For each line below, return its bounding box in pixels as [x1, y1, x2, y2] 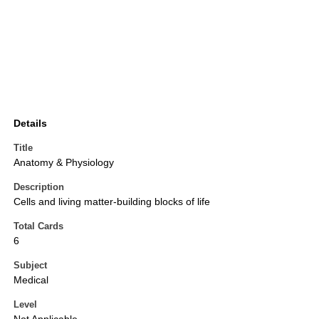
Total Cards [14, 221, 63, 232]
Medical [14, 274, 48, 286]
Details [14, 117, 47, 130]
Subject [14, 260, 47, 271]
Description [14, 182, 64, 193]
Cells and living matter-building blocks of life [14, 196, 210, 208]
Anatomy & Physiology [14, 157, 114, 169]
